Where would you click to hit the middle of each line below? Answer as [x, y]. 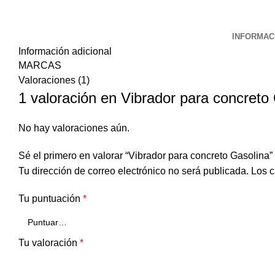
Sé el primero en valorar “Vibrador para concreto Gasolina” [145, 156]
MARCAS [40, 66]
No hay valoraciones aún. [74, 128]
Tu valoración [49, 243]
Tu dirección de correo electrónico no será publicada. [134, 171]
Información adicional [65, 52]
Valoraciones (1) [54, 80]
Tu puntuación [51, 199]
